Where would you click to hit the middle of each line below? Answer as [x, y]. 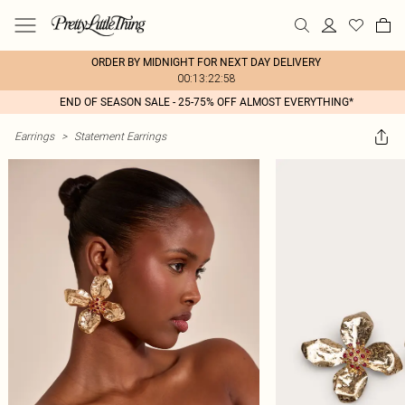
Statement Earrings [120, 136]
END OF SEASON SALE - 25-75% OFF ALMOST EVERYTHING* [206, 102]
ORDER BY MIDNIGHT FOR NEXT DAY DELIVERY [206, 62]
